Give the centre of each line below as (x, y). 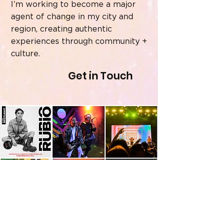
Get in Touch (100, 76)
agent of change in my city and (72, 17)
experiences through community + (79, 41)
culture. (25, 54)
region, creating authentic (61, 29)
